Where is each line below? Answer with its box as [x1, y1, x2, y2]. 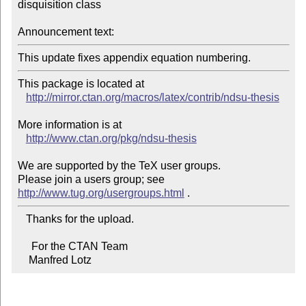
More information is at [17, 119, 122, 131]
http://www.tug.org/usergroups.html [17, 187, 184, 199]
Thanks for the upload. [17, 213, 26, 225]
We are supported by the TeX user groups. [17, 160, 221, 172]
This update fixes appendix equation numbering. [17, 52, 251, 64]
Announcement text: [17, 26, 114, 38]
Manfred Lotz [28, 254, 92, 266]
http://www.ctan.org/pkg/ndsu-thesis [25, 133, 197, 145]
